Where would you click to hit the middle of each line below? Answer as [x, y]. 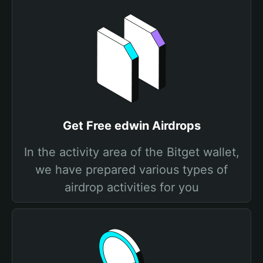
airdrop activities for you [131, 187]
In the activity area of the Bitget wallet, [131, 152]
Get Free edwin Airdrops [131, 126]
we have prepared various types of [131, 170]
